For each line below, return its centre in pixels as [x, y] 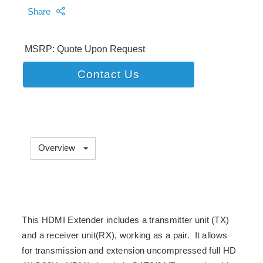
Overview [58, 148]
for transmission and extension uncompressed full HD [129, 251]
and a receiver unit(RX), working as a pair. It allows [125, 235]
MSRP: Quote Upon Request [85, 49]
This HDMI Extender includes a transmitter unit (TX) [126, 220]
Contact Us [109, 74]
